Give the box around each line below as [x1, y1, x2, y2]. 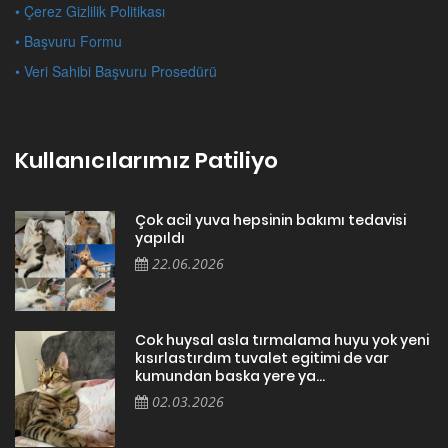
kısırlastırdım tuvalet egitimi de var [135, 347, 389, 368]
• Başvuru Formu [15, 30, 122, 51]
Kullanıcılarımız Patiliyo [15, 144, 278, 176]
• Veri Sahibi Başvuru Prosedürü [15, 60, 217, 81]
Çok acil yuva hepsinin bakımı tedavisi [135, 209, 406, 230]
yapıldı [135, 227, 185, 248]
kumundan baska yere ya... [135, 365, 325, 386]
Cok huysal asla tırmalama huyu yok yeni [135, 329, 429, 350]
